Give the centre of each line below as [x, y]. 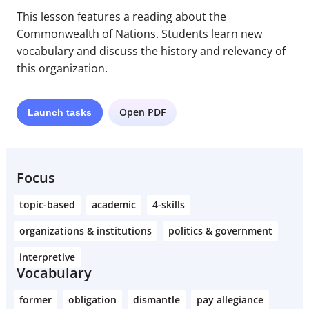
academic [114, 205]
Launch [47, 112]
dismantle [157, 300]
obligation [92, 300]
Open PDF [142, 112]
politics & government [220, 231]
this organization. [62, 68]
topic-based [47, 205]
